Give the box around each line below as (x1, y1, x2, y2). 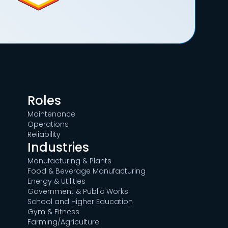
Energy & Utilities (27, 176, 86, 187)
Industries (27, 139, 90, 156)
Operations (27, 119, 69, 130)
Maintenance (27, 109, 76, 120)
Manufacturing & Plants (27, 156, 112, 166)
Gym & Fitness (27, 207, 80, 217)
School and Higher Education (27, 196, 133, 207)
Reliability (27, 129, 61, 140)
